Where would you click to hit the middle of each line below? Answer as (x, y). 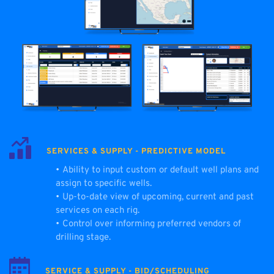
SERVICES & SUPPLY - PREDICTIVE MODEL (136, 152)
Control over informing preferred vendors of (152, 224)
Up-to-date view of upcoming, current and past (158, 198)
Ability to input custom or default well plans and (161, 171)
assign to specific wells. (104, 184)
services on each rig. (98, 211)
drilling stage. (83, 238)
